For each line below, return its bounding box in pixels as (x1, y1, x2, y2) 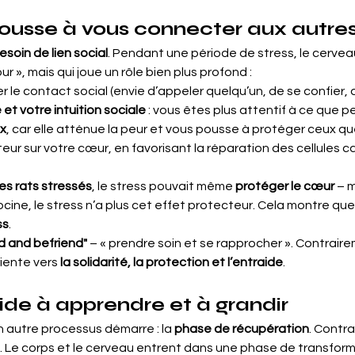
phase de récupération (174, 323, 309, 335)
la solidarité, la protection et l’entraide (60, 256, 283, 269)
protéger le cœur (235, 180, 334, 193)
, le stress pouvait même (92, 180, 235, 193)
